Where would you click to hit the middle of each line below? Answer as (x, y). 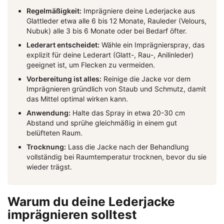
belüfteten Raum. (54, 133)
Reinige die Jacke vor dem (146, 79)
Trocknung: (46, 147)
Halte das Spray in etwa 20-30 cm (128, 113)
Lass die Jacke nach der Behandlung (127, 147)
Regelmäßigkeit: (54, 11)
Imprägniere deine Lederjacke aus (138, 11)
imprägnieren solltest (72, 215)
